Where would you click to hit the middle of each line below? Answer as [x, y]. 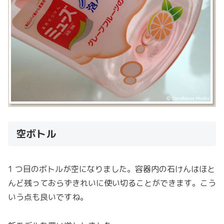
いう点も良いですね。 [48, 197]
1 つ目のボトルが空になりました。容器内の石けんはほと [111, 169]
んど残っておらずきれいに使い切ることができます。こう [112, 183]
